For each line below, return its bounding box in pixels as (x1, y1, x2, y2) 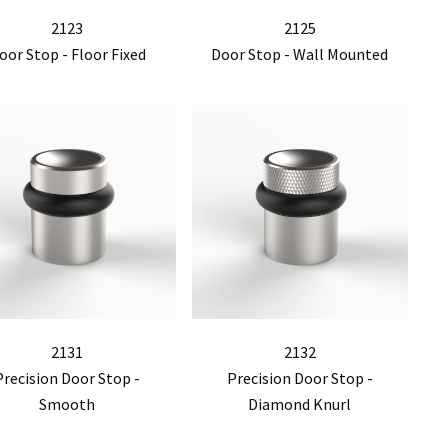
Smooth (39, 394, 96, 414)
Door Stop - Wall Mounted (211, 43, 389, 64)
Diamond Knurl (248, 394, 352, 414)
